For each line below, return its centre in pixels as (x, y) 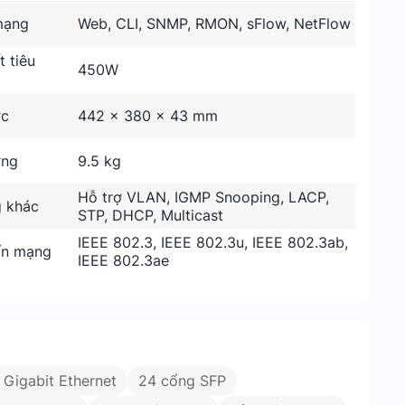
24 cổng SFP (182, 381)
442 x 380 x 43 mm (148, 116)
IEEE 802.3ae (124, 260)
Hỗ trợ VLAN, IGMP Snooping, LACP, (204, 197)
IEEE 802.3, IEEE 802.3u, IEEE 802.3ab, (213, 242)
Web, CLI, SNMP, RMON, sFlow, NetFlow (215, 24)
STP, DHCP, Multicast (151, 215)
